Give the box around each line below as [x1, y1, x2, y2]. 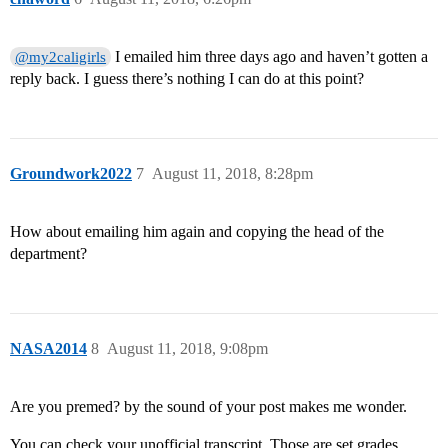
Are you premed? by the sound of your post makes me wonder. [10, 398, 407, 416]
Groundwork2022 [10, 165, 132, 183]
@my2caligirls [15, 49, 107, 66]
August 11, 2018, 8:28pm [152, 165, 313, 183]
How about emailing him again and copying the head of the [10, 223, 384, 241]
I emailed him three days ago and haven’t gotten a [111, 48, 429, 66]
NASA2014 [10, 340, 87, 358]
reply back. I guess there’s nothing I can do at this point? [10, 70, 364, 88]
